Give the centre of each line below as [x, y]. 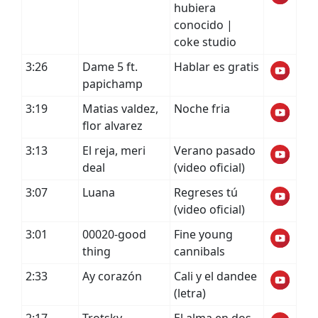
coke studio [205, 42]
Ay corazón [112, 276]
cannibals [199, 251]
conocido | [203, 25]
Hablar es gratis [216, 67]
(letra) [190, 293]
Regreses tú [206, 192]
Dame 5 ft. [110, 67]
